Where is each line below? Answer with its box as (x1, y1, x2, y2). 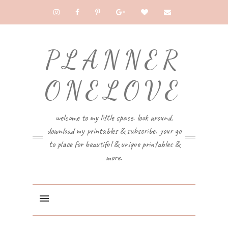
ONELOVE (45, 75, 183, 106)
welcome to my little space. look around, (55, 112, 173, 123)
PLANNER (45, 45, 183, 75)
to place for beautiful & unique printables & (48, 138, 180, 150)
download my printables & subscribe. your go (47, 125, 181, 136)
